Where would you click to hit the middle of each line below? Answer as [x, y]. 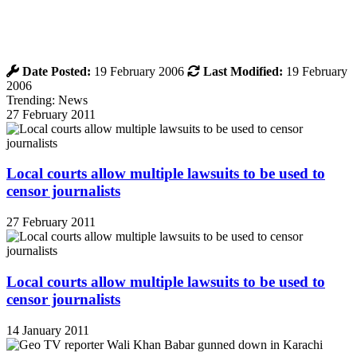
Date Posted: [57, 71]
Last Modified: [243, 71]
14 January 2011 [48, 330]
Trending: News [47, 100]
